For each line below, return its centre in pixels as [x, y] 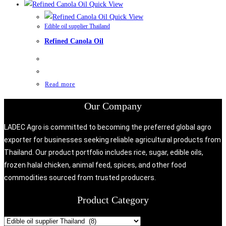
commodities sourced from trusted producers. [81, 178]
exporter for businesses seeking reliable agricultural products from [112, 140]
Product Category [113, 200]
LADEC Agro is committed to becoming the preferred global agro [108, 127]
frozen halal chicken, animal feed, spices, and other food [95, 165]
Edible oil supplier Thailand [77, 26]
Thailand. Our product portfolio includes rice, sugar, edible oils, [104, 153]
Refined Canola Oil [74, 41]
